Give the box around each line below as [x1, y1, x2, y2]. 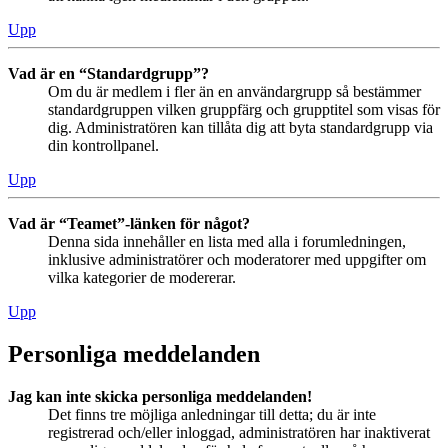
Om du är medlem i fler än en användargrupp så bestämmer [48, 83, 421, 101]
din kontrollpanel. [48, 137, 159, 155]
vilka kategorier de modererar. [48, 269, 236, 287]
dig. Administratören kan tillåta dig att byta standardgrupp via [48, 119, 433, 137]
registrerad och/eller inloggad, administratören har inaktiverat [48, 424, 430, 442]
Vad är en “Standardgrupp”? [8, 65, 209, 83]
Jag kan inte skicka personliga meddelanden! [8, 388, 312, 406]
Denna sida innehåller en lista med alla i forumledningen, [48, 233, 406, 251]
